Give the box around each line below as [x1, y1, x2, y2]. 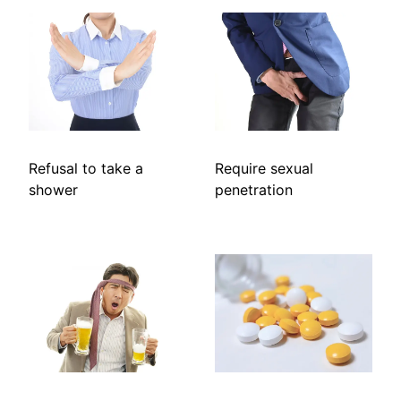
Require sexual [215, 159, 313, 178]
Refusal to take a [29, 159, 143, 178]
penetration [215, 181, 293, 200]
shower [29, 181, 78, 200]
